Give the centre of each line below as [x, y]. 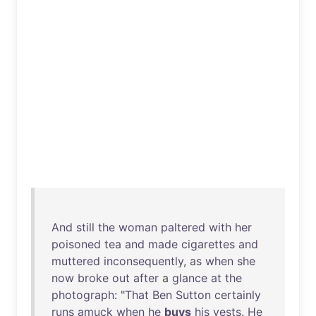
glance [190, 278]
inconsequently [144, 261]
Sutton [193, 295]
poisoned [76, 244]
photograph [83, 295]
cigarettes [208, 244]
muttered [76, 261]
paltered [183, 227]
